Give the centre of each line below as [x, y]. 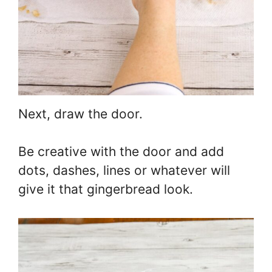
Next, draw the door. [80, 114]
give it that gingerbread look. [106, 189]
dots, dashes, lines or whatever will [124, 171]
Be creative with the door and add [121, 152]
